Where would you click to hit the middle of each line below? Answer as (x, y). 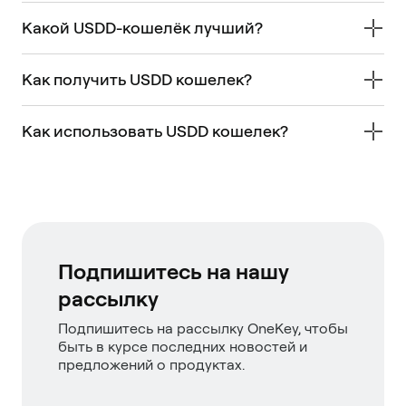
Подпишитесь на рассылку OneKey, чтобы (203, 328)
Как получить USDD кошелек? (137, 79)
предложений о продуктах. (151, 364)
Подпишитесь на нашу (174, 271)
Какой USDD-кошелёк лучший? (142, 27)
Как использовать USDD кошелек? (155, 130)
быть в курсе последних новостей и (183, 346)
